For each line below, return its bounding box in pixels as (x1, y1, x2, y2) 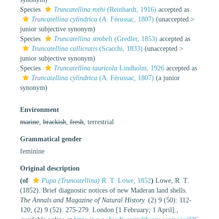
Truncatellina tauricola (54, 64, 117, 72)
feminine (20, 147, 44, 155)
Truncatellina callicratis (31, 44, 97, 52)
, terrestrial (84, 118, 114, 126)
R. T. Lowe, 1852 (100, 176, 151, 184)
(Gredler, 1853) (112, 35, 157, 43)
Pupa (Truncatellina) (42, 176, 100, 184)
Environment (20, 106, 59, 113)
